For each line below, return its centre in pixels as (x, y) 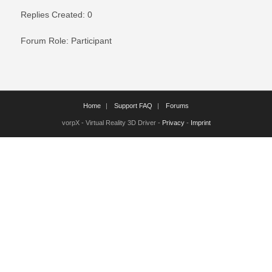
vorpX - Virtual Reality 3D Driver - (112, 123)
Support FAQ (133, 106)
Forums (177, 106)
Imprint (200, 123)
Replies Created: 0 (56, 15)
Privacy (173, 123)
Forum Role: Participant (66, 41)
